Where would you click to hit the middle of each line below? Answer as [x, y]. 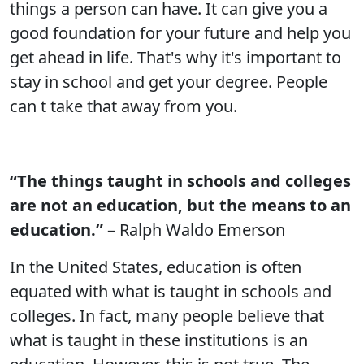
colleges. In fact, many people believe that [167, 316]
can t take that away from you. [123, 106]
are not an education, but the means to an [180, 205]
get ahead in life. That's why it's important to [175, 57]
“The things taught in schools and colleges [180, 181]
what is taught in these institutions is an [159, 340]
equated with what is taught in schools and [171, 291]
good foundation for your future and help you [180, 33]
